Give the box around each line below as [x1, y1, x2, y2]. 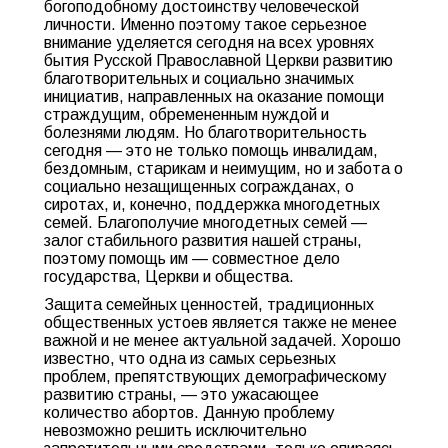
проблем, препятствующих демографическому [44, 368, 386, 385]
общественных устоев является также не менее [44, 314, 397, 331]
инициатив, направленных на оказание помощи [44, 88, 384, 105]
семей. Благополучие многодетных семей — [44, 214, 367, 231]
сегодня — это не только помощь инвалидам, [44, 142, 378, 159]
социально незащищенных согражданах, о [44, 178, 354, 195]
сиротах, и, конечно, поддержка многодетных [44, 196, 380, 213]
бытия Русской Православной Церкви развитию [44, 52, 393, 69]
